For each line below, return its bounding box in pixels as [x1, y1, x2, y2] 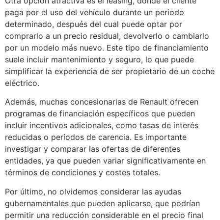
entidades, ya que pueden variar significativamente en [5, 156, 206, 166]
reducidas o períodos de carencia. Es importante [5, 132, 187, 142]
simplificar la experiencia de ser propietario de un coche [5, 66, 215, 76]
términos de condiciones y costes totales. [5, 167, 160, 178]
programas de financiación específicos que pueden [5, 109, 195, 119]
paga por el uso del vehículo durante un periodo [5, 7, 184, 17]
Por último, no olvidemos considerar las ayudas [5, 186, 181, 196]
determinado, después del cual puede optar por [5, 19, 182, 29]
